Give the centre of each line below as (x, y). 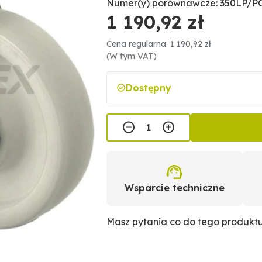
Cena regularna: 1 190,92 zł (159, 44)
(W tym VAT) (132, 56)
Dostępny (149, 88)
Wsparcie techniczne (174, 188)
